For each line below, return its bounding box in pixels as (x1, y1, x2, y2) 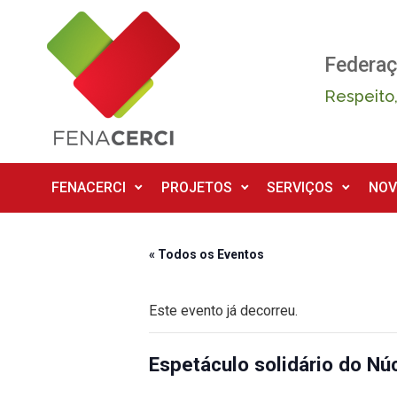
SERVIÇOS (267, 179, 334, 196)
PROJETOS (160, 179, 232, 196)
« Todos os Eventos (149, 247, 264, 261)
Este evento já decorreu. (149, 302, 298, 319)
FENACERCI (51, 179, 126, 196)
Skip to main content (19, 11, 145, 28)
